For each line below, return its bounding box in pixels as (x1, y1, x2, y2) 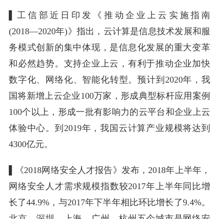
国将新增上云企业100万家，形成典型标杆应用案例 (9, 91, 210, 101)
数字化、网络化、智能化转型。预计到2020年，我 (9, 75, 210, 85)
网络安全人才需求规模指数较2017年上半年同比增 (9, 181, 210, 191)
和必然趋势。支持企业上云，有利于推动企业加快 (9, 59, 210, 68)
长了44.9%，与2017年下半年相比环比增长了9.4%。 (9, 197, 210, 207)
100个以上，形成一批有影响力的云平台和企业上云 (9, 107, 210, 117)
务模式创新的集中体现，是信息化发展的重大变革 (9, 43, 210, 52)
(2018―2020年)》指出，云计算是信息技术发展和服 (9, 26, 210, 36)
